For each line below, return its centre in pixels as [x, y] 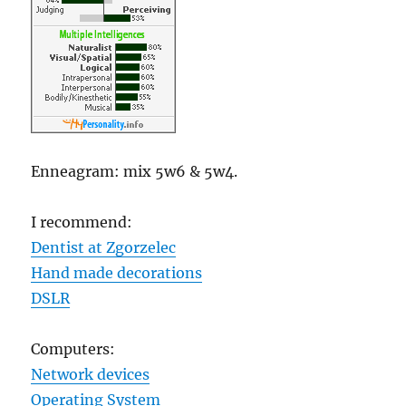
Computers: [73, 349]
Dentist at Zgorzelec [104, 248]
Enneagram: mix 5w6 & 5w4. [135, 172]
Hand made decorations [117, 273]
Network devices [91, 375]
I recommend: [82, 222]
